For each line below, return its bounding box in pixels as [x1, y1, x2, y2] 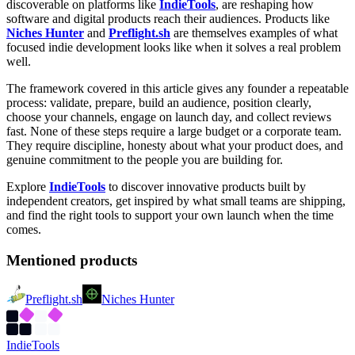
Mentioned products [6, 252, 137, 269]
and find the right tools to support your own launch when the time [6, 208, 334, 223]
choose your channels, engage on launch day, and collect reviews [6, 110, 331, 124]
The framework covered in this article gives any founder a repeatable [6, 82, 349, 96]
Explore [6, 180, 49, 194]
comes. [6, 223, 41, 237]
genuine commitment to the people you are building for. [6, 153, 283, 167]
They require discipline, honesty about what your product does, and [6, 139, 343, 153]
